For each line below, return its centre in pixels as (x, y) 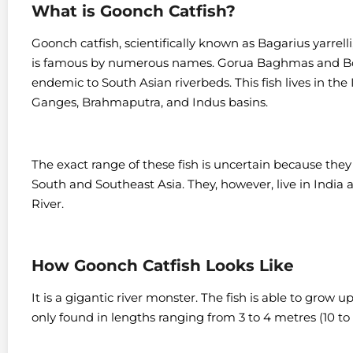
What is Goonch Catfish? (134, 11)
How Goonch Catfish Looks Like (163, 265)
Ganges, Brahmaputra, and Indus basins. (150, 102)
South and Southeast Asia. (110, 184)
